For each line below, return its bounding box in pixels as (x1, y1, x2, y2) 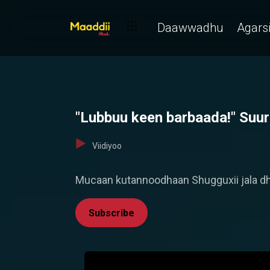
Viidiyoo (92, 141, 122, 151)
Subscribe (89, 207, 134, 219)
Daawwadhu (157, 20, 224, 35)
